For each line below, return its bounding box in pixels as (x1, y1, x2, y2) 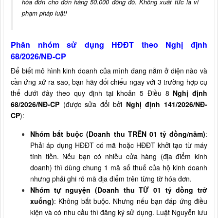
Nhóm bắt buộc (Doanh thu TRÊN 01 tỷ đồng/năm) (30, 128, 205, 139)
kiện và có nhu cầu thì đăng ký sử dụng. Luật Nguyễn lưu (30, 207, 207, 217)
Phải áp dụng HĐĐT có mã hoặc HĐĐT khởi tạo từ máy (30, 140, 207, 150)
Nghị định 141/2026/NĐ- (126, 99, 208, 109)
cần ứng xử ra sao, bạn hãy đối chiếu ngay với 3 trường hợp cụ (11, 76, 207, 87)
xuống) (30, 196, 54, 206)
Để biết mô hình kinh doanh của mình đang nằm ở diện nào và (11, 65, 207, 75)
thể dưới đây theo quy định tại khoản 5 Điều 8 (11, 88, 173, 98)
